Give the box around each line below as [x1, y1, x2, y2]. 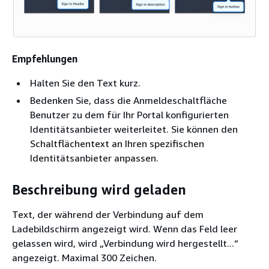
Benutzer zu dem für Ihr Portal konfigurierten [30, 109, 229, 121]
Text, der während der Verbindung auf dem [12, 208, 204, 221]
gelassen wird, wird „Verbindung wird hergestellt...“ [12, 237, 238, 250]
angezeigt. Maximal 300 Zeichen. [12, 252, 157, 264]
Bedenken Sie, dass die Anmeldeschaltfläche [30, 94, 227, 107]
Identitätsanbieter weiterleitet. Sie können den [30, 123, 238, 136]
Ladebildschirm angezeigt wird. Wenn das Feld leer [12, 223, 237, 235]
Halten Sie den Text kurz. [30, 77, 141, 89]
